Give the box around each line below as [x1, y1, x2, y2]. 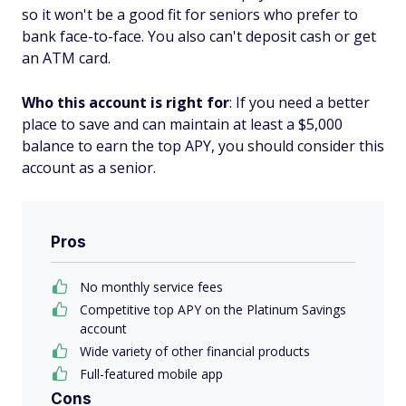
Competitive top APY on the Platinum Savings [80, 301, 346, 319]
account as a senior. [22, 158, 156, 179]
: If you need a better [229, 92, 370, 113]
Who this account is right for [22, 92, 229, 113]
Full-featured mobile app [80, 365, 223, 383]
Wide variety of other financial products [80, 343, 310, 361]
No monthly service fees [80, 278, 223, 296]
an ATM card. [22, 48, 111, 69]
